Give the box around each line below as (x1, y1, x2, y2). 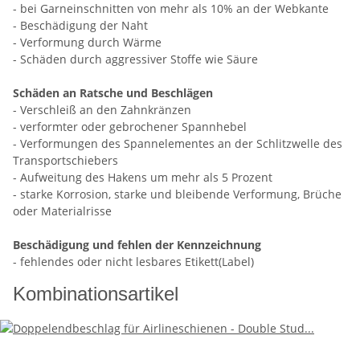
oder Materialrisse (13, 203, 112, 219)
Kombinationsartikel (13, 283, 178, 305)
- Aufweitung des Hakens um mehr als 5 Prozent (13, 170, 272, 186)
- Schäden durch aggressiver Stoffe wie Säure (13, 51, 258, 67)
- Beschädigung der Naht (13, 18, 148, 34)
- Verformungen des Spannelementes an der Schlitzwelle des (13, 136, 342, 152)
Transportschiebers (13, 153, 118, 169)
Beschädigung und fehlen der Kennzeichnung (13, 237, 261, 253)
